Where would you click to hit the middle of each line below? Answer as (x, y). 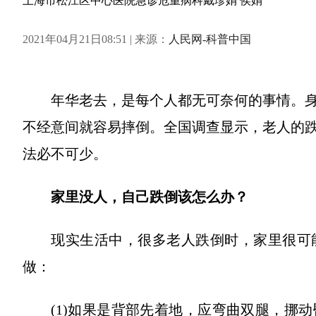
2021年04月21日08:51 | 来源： (96, 39)
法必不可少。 (65, 154)
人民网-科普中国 (210, 39)
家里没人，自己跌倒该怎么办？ (150, 197)
